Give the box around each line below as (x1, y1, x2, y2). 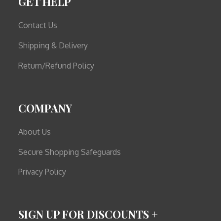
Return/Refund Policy (18, 61, 95, 71)
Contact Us (18, 20, 58, 31)
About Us (18, 126, 51, 137)
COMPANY (18, 100, 73, 115)
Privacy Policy (18, 167, 67, 177)
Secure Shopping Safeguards (18, 147, 121, 157)
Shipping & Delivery (18, 40, 88, 51)
